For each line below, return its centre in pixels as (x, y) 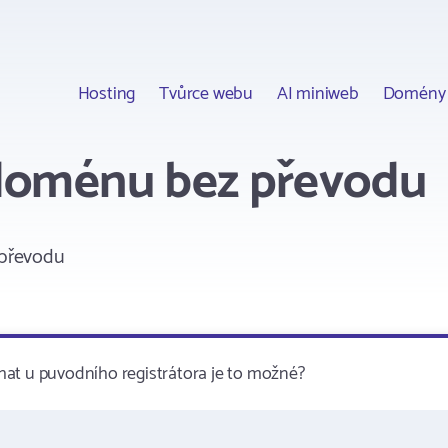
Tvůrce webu (206, 93)
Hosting (106, 93)
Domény (414, 93)
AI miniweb (317, 93)
